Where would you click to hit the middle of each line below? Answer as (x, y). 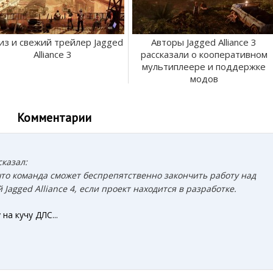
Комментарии (54, 117)
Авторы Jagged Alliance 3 (204, 42)
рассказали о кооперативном (204, 55)
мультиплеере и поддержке (204, 67)
